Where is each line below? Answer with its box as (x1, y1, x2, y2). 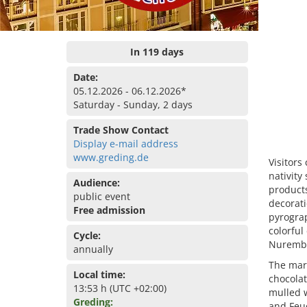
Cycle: (73, 229, 101, 242)
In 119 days (130, 45, 184, 58)
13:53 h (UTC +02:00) (73, 282, 167, 295)
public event (73, 190, 130, 203)
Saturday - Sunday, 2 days (73, 98, 193, 111)
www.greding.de (73, 151, 149, 164)
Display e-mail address (73, 137, 178, 150)
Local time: (73, 268, 125, 281)
